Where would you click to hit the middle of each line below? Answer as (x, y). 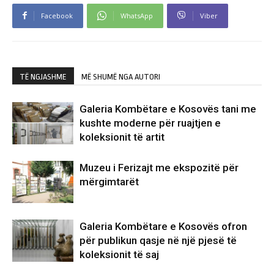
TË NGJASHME (43, 76)
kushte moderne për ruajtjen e (150, 123)
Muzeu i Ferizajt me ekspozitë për (159, 167)
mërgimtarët (109, 181)
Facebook (57, 15)
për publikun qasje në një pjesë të (158, 240)
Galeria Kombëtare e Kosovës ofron (163, 226)
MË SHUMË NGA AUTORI (121, 76)
